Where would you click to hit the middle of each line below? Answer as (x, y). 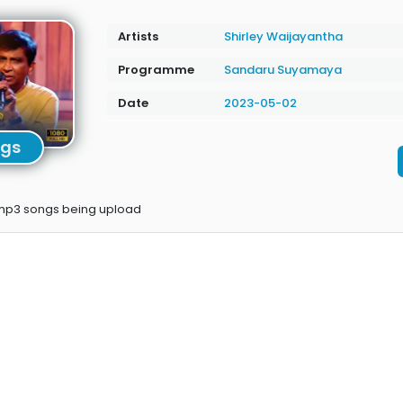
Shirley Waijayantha (283, 36)
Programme (156, 70)
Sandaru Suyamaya (283, 70)
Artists (138, 36)
